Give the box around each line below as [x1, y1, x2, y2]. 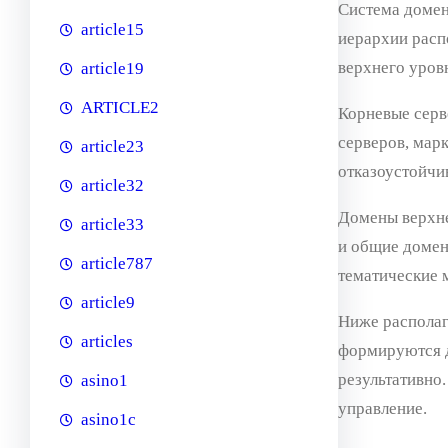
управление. [337, 398, 427, 418]
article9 [81, 293, 135, 313]
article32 [81, 176, 144, 196]
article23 [81, 137, 144, 157]
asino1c [81, 410, 136, 430]
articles [81, 332, 133, 352]
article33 [81, 215, 144, 235]
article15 [81, 20, 144, 40]
